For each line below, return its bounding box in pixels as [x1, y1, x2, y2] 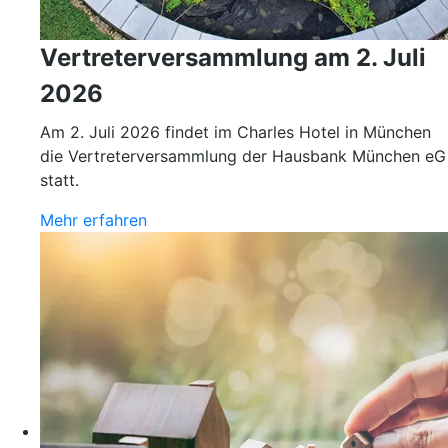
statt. [40, 170, 84, 190]
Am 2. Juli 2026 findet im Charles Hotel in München [40, 122, 431, 142]
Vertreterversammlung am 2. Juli [40, 43, 426, 72]
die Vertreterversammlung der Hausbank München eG [40, 146, 446, 166]
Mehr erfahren [40, 210, 147, 230]
